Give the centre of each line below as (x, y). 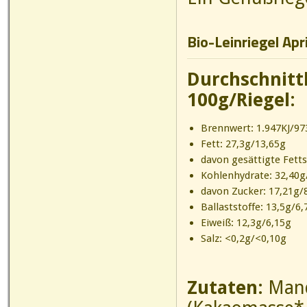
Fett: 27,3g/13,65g (243, 144)
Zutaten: (228, 287)
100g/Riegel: (241, 100)
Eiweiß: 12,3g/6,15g (246, 223)
